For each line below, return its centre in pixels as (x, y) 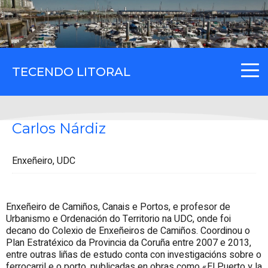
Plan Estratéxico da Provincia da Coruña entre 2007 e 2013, (129, 243)
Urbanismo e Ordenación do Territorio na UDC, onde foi (118, 219)
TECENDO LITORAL (71, 72)
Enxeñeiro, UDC (44, 161)
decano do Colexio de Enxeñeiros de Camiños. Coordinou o (128, 231)
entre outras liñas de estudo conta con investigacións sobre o (134, 255)
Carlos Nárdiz (59, 128)
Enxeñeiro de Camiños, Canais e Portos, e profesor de (118, 207)
